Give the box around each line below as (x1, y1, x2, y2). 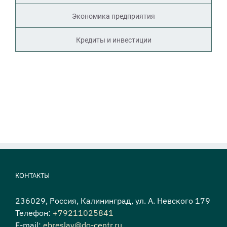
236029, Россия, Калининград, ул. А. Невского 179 (15, 196, 210, 206)
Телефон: (15, 208, 53, 218)
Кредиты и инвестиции (75, 36, 152, 45)
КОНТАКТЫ (15, 171, 50, 180)
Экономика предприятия (72, 12, 155, 21)
